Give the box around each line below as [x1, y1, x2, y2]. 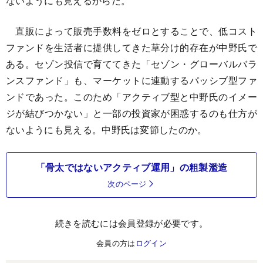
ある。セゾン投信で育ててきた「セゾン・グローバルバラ [6, 56, 257, 70]
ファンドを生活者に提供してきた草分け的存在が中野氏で [6, 40, 257, 54]
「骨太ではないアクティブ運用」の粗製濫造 [35, 160, 228, 174]
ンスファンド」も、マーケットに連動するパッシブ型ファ [6, 73, 257, 87]
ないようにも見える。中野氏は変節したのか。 [6, 122, 207, 136]
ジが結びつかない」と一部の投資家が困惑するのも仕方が [6, 106, 257, 120]
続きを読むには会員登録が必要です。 [55, 216, 208, 229]
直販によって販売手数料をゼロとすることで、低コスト [6, 23, 257, 38]
